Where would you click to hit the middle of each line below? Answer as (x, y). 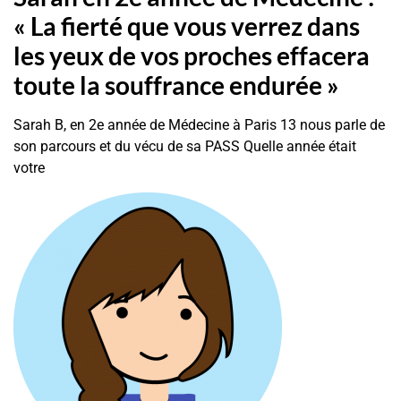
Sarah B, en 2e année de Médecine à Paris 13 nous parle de (199, 125)
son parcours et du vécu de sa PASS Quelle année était (185, 147)
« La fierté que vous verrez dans (187, 26)
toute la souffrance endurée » (176, 85)
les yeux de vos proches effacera (192, 56)
